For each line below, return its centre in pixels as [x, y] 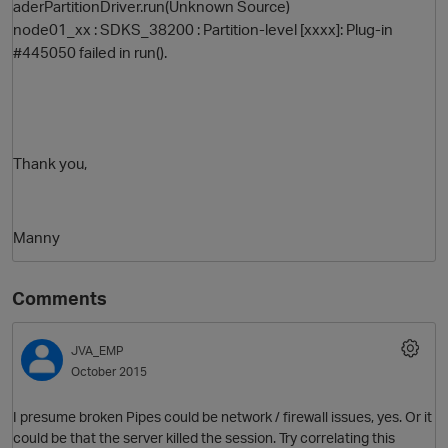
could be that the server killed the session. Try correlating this [204, 437]
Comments [59, 298]
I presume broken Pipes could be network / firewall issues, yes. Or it [222, 416]
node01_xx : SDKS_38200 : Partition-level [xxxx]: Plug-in [203, 29]
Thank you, [50, 163]
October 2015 [109, 372]
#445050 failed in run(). [90, 52]
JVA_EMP [97, 351]
